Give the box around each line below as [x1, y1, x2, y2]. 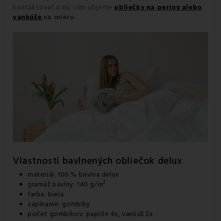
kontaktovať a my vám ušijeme [13, 2, 114, 12]
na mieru [43, 12, 74, 22]
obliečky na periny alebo [114, 2, 202, 12]
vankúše [13, 12, 42, 22]
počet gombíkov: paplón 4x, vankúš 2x [28, 209, 153, 219]
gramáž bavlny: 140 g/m [28, 179, 104, 189]
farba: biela [28, 189, 64, 199]
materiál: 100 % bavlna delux [28, 169, 119, 180]
